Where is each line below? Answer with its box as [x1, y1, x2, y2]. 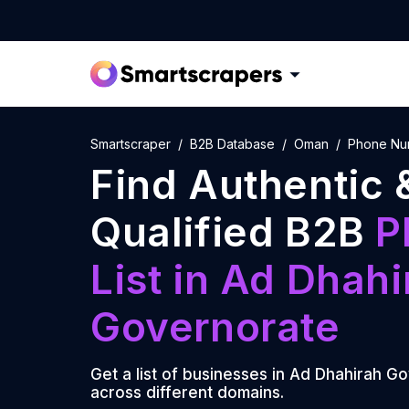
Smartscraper [90, 136, 171, 152]
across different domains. [90, 383, 284, 402]
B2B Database [190, 136, 275, 152]
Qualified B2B [90, 207, 376, 257]
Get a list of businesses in [90, 365, 289, 383]
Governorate [90, 302, 341, 351]
